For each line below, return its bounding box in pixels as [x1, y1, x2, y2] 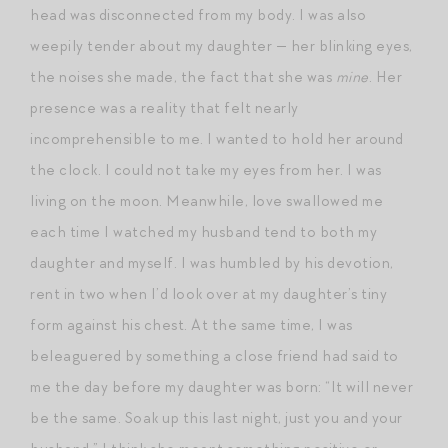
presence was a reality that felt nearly [30, 97, 299, 118]
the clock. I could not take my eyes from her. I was [30, 159, 382, 180]
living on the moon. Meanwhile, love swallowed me [30, 190, 383, 211]
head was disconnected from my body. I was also [30, 4, 366, 25]
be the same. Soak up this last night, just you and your [30, 407, 403, 428]
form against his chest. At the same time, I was [30, 314, 353, 335]
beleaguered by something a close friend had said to [30, 345, 399, 366]
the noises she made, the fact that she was [30, 66, 336, 87]
